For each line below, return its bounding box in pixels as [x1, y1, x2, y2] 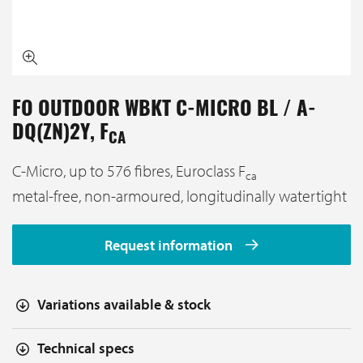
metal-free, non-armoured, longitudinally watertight [12, 185, 347, 206]
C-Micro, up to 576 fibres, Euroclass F [12, 160, 246, 181]
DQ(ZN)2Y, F [12, 123, 109, 144]
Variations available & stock [37, 294, 211, 314]
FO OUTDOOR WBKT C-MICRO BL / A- [12, 100, 316, 121]
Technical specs [37, 339, 135, 358]
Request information [105, 235, 237, 254]
